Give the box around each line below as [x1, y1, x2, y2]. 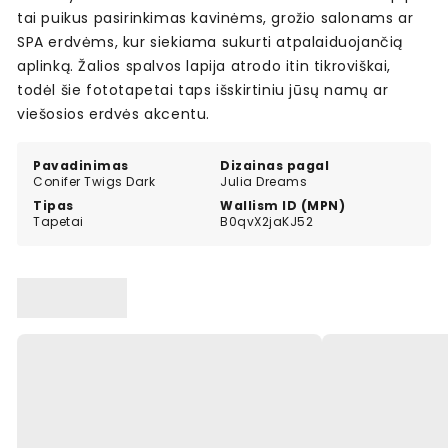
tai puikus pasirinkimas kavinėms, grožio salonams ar [17, 8, 414, 29]
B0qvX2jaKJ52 [220, 213, 314, 231]
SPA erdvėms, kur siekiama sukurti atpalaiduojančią [17, 32, 403, 53]
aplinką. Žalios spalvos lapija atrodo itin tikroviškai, [17, 56, 391, 77]
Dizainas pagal [220, 157, 330, 175]
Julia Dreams [220, 173, 308, 191]
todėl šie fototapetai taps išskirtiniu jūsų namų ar [17, 80, 389, 101]
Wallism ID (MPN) [220, 197, 346, 215]
